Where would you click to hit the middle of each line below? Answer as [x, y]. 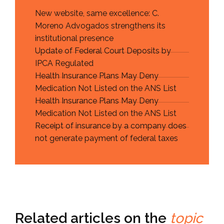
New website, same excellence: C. [97, 13]
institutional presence [74, 38]
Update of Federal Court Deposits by [103, 51]
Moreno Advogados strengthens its [100, 26]
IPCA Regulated [64, 63]
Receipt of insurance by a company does [111, 126]
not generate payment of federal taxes [106, 138]
